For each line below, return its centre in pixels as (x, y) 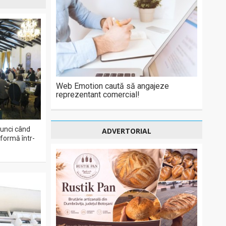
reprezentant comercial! (98, 95)
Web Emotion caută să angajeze (112, 86)
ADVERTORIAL (127, 131)
